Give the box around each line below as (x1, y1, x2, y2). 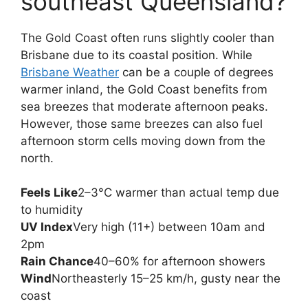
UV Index (21, 220, 73, 234)
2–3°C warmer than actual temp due (78, 186, 279, 199)
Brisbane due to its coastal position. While (21, 47, 252, 62)
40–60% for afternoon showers (93, 254, 265, 268)
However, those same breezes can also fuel (21, 116, 263, 131)
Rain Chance (21, 254, 93, 268)
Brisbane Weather (21, 65, 119, 79)
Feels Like (21, 186, 78, 199)
